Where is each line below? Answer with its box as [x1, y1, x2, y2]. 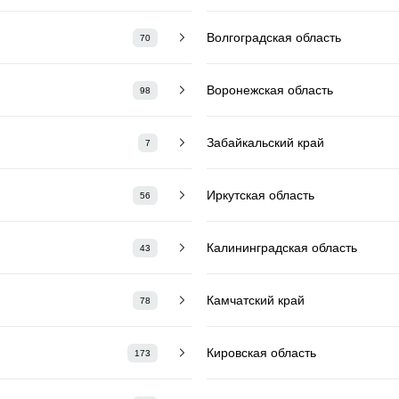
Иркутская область [207, 187, 314, 202]
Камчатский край [207, 292, 305, 307]
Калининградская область [207, 240, 357, 255]
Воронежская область [207, 82, 333, 97]
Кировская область [207, 345, 316, 360]
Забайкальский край [207, 134, 324, 150]
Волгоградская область [207, 29, 341, 45]
